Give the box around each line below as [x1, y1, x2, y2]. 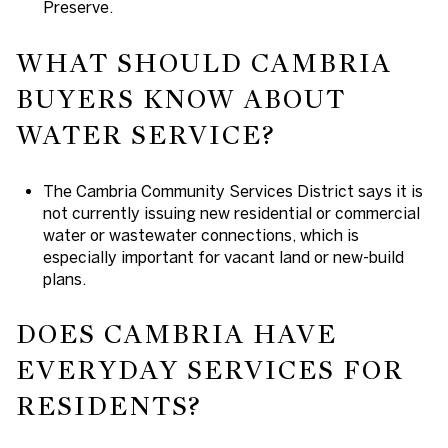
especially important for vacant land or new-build [42, 247, 404, 266]
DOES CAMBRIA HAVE [16, 318, 337, 351]
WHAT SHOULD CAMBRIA [16, 46, 392, 79]
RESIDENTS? [16, 390, 201, 423]
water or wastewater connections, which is [42, 225, 359, 244]
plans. [42, 269, 86, 288]
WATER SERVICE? [16, 118, 275, 151]
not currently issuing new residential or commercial [42, 203, 420, 222]
